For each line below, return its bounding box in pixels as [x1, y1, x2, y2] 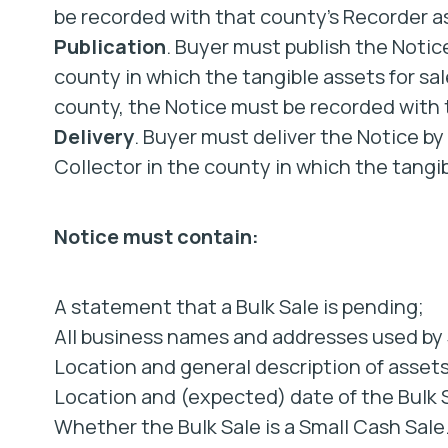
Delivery [53, 123, 134, 150]
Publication [53, 33, 166, 60]
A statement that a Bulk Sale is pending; [53, 293, 424, 320]
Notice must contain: [53, 223, 259, 250]
